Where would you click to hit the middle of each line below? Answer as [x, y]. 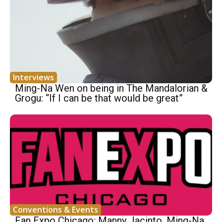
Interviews [33, 78]
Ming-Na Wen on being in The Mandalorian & [111, 88]
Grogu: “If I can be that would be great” [99, 98]
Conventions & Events [55, 210]
